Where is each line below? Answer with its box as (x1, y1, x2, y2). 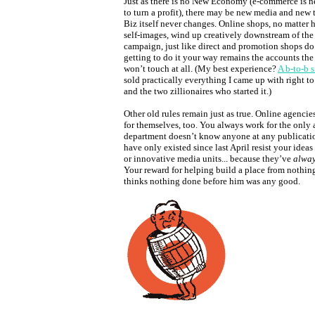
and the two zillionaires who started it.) (124, 86, 271, 96)
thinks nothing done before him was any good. (124, 176, 300, 186)
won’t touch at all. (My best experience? (124, 63, 278, 74)
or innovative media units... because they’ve (124, 153, 293, 164)
